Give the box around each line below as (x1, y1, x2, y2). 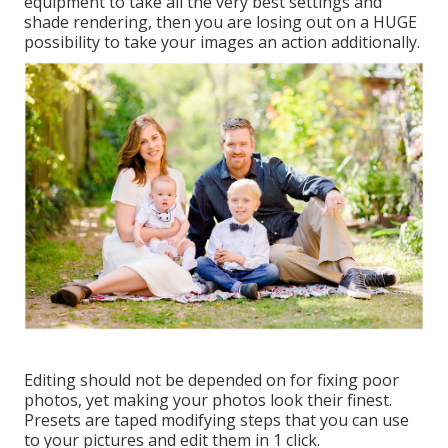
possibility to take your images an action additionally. (24, 30, 420, 53)
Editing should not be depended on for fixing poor (24, 368, 399, 391)
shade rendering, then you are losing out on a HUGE (24, 10, 417, 33)
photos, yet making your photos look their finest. (24, 388, 392, 411)
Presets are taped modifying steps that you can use (24, 408, 409, 431)
